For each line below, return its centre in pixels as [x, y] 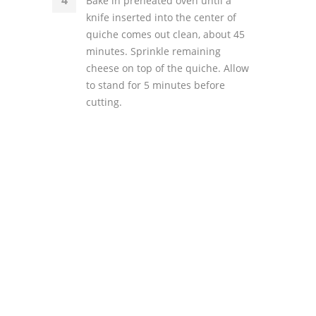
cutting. [104, 102]
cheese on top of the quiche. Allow [168, 68]
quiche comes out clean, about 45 [165, 34]
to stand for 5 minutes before [156, 85]
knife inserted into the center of [161, 17]
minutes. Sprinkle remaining [153, 51]
